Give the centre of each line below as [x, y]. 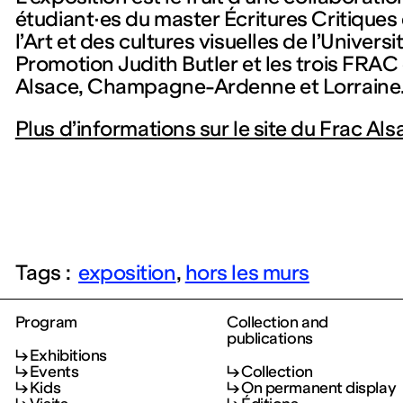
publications [269, 339]
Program [46, 323]
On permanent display [319, 388]
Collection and [277, 323]
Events [54, 372]
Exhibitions [68, 355]
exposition [127, 272]
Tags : [43, 272]
